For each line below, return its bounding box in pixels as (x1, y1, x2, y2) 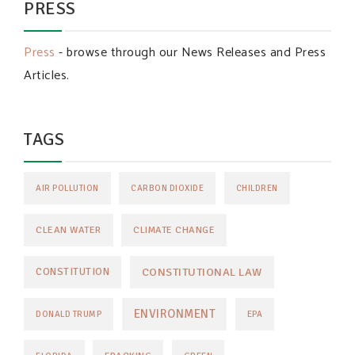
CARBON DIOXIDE (131, 182, 204, 193)
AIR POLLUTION (36, 182, 99, 193)
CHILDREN (235, 182, 278, 193)
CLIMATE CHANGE (133, 223, 215, 236)
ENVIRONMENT (133, 306, 215, 321)
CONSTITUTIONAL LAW (141, 264, 262, 279)
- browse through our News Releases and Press (55, 41, 326, 63)
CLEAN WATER (36, 223, 101, 236)
